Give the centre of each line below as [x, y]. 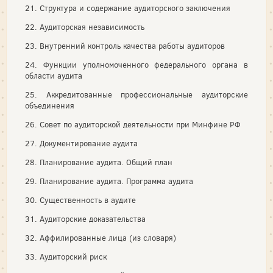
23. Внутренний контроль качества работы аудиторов [125, 46]
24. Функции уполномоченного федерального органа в [136, 65]
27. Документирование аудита [81, 143]
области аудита [54, 76]
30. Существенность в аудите [80, 200]
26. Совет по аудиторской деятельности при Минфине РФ [133, 124]
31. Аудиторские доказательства [85, 219]
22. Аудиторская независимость [85, 27]
